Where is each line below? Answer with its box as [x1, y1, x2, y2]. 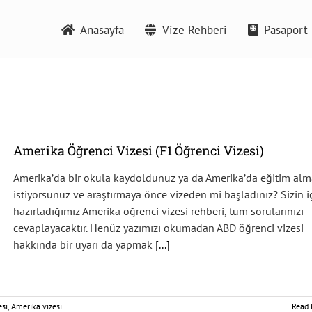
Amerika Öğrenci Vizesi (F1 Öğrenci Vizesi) [13, 142, 264, 159]
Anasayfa [80, 22, 124, 38]
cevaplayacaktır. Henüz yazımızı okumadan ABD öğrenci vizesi [13, 220, 304, 235]
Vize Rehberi [162, 22, 227, 38]
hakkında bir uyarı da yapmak [13, 237, 155, 251]
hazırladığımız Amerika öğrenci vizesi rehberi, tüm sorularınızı [13, 203, 304, 218]
